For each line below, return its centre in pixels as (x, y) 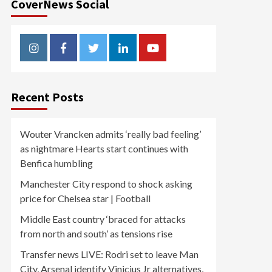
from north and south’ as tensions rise (96, 233)
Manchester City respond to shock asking (106, 184)
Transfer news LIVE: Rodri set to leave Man (109, 254)
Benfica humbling (56, 163)
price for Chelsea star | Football (85, 198)
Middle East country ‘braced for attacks (103, 219)
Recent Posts (47, 97)
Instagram (57, 55)
